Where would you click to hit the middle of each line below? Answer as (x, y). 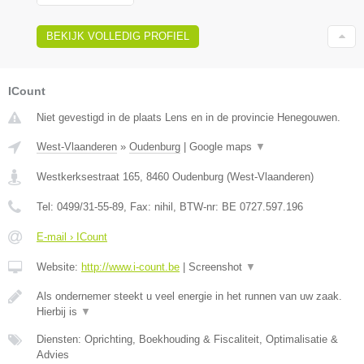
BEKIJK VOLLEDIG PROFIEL (118, 37)
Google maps (222, 147)
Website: (59, 267)
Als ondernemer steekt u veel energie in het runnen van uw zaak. (189, 297)
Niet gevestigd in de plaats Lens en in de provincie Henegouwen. (188, 118)
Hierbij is (58, 312)
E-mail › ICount (72, 237)
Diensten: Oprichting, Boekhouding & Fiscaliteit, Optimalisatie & (187, 340)
